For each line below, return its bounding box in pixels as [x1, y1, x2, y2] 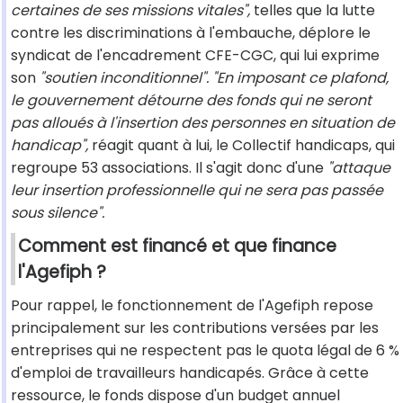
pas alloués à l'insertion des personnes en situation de [11, 112, 395, 134]
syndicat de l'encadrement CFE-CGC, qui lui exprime [11, 45, 380, 67]
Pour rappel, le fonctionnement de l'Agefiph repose [11, 295, 373, 317]
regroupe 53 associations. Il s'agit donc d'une [11, 157, 327, 179]
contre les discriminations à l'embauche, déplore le [11, 22, 371, 44]
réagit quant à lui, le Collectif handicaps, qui [88, 135, 395, 157]
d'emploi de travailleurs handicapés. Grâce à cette [11, 363, 369, 384]
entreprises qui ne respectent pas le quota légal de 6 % [11, 340, 399, 362]
